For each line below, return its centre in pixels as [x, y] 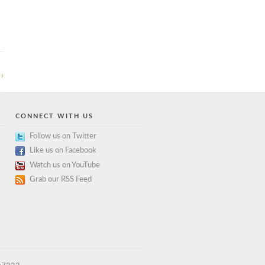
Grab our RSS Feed [61, 180]
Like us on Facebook [63, 151]
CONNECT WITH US [54, 116]
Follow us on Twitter [63, 136]
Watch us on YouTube [65, 165]
